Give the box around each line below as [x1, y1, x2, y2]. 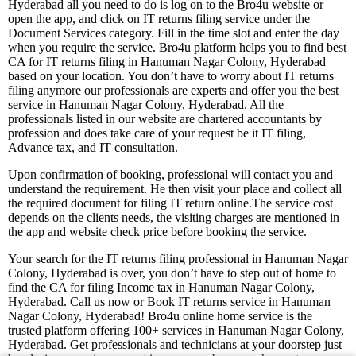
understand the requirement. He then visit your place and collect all [8, 182, 342, 196]
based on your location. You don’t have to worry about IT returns [8, 69, 334, 83]
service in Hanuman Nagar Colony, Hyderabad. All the [8, 98, 284, 112]
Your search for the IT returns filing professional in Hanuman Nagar [8, 252, 348, 266]
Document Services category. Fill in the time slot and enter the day [8, 26, 339, 41]
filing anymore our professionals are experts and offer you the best [8, 83, 339, 98]
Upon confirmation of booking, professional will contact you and [8, 168, 333, 182]
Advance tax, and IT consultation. [8, 141, 178, 155]
